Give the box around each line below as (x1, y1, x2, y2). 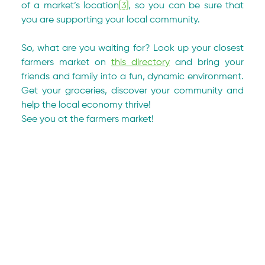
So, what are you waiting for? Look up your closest (21, 44, 244, 54)
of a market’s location (21, 1, 119, 11)
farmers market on (21, 58, 112, 68)
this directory (111, 58, 170, 68)
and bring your (170, 58, 244, 68)
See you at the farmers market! (21, 115, 154, 125)
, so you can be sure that (128, 1, 244, 11)
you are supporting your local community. (21, 15, 201, 25)
